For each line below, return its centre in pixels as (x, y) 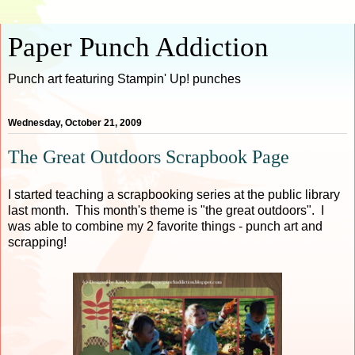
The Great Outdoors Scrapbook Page (149, 157)
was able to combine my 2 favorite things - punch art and (165, 226)
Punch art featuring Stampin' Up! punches (124, 79)
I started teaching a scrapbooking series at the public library (174, 194)
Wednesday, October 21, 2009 (75, 123)
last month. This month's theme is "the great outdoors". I (166, 210)
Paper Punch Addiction (138, 47)
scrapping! (37, 242)
